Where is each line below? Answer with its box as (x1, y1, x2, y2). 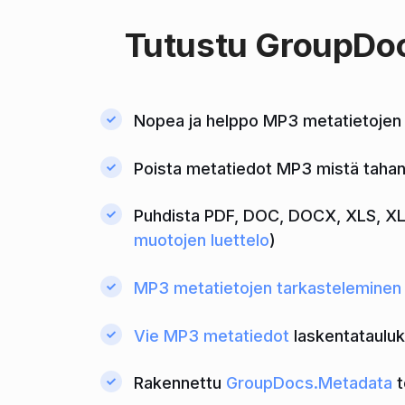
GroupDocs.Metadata (225, 373, 392, 393)
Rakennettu (133, 373, 226, 393)
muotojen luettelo (133, 231, 269, 250)
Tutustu (124, 24, 256, 66)
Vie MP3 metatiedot (133, 325, 289, 345)
